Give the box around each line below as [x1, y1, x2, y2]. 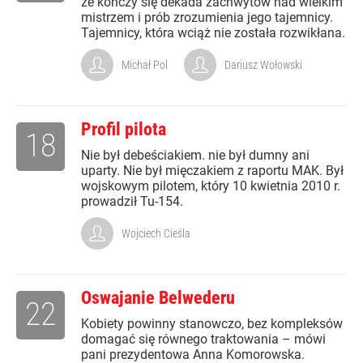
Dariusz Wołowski [224, 58, 302, 71]
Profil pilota [81, 119, 166, 139]
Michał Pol [122, 58, 168, 71]
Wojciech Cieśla [122, 227, 190, 240]
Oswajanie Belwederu [81, 288, 235, 308]
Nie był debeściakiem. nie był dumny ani [81, 147, 310, 163]
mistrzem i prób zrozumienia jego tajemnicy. [81, 10, 333, 25]
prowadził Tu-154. [81, 194, 183, 209]
